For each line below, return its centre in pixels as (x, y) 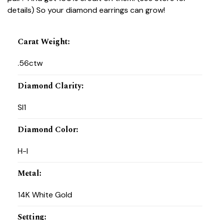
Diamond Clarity (49, 86)
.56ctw (30, 63)
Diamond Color (47, 129)
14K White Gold (45, 194)
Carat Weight (42, 42)
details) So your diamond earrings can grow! (86, 10)
